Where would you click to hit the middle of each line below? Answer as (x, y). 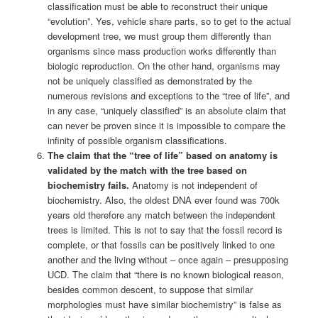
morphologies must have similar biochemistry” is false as (164, 304)
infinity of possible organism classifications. (137, 140)
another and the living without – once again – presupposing (168, 259)
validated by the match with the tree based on (147, 170)
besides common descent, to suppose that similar (150, 289)
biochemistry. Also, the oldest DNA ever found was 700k (163, 199)
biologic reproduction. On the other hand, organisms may (164, 65)
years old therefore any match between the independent (161, 214)
